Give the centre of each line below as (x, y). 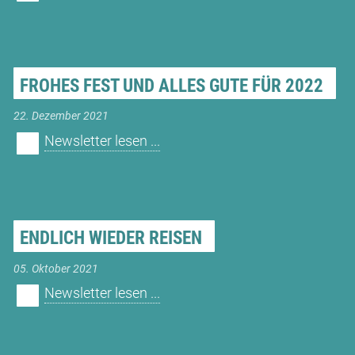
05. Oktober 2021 (55, 269)
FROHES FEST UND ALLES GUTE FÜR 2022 (171, 86)
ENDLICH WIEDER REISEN (111, 239)
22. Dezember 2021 (61, 116)
